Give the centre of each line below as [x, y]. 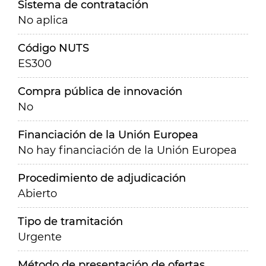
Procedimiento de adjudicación [102, 178]
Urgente [40, 237]
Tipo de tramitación [70, 221]
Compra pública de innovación [100, 91]
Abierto [37, 194]
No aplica [43, 20]
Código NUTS [53, 48]
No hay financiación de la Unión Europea [127, 150]
